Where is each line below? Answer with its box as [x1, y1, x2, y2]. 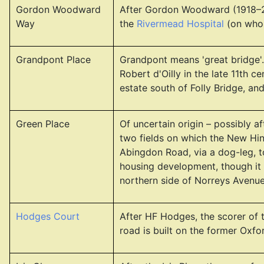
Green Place [16, 118, 70, 130]
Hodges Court [16, 210, 80, 222]
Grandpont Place [16, 54, 91, 65]
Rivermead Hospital [137, 18, 224, 29]
